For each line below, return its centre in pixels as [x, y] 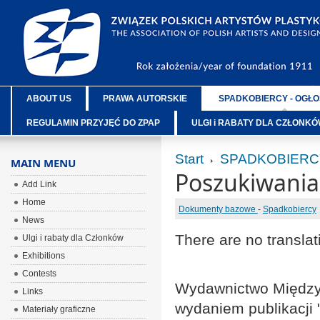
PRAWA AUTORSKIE [145, 99]
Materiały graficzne [59, 309]
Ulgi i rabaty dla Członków [72, 238]
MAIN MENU [43, 163]
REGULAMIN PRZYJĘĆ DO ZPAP [93, 123]
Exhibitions [43, 256]
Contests [39, 274]
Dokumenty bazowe [218, 209]
